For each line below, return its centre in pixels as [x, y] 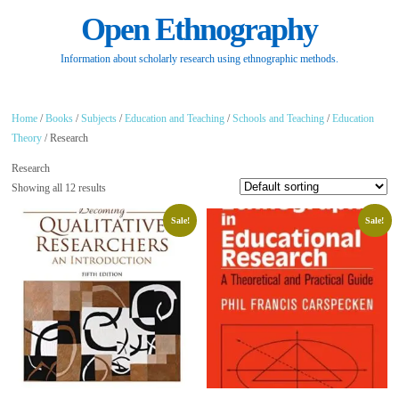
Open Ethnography [199, 30]
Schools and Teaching [279, 118]
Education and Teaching [175, 118]
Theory [27, 138]
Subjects [99, 118]
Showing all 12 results [59, 187]
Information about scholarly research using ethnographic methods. [199, 59]
